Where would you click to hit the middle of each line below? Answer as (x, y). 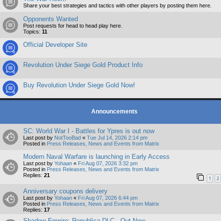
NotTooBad (68, 138)
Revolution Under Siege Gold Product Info (83, 65)
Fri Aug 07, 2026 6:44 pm (108, 198)
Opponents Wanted (51, 19)
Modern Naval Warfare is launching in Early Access (96, 157)
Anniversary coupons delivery (65, 191)
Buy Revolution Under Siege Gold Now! (79, 85)
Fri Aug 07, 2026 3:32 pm (108, 163)
